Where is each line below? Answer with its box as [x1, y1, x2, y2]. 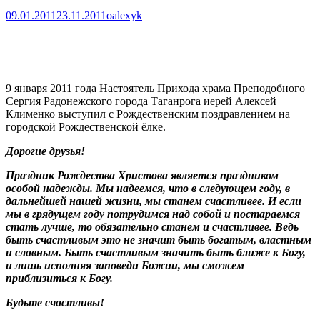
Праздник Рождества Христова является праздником [6, 169, 279, 181]
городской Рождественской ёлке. [6, 120, 166, 133]
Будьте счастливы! [6, 296, 104, 309]
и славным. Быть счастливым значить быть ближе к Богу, [6, 246, 306, 259]
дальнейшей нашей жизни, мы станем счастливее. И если [6, 194, 301, 207]
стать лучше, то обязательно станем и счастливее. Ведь [6, 220, 299, 233]
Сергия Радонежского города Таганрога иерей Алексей [6, 94, 276, 107]
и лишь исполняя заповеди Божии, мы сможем [6, 259, 244, 271]
